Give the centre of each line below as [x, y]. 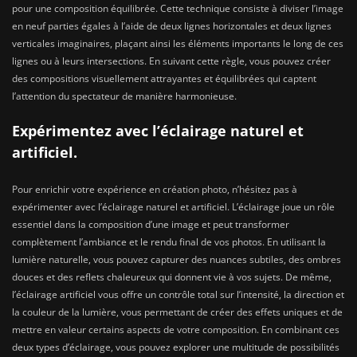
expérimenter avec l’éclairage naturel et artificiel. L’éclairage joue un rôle [173, 207]
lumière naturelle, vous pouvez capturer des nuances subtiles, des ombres [177, 260]
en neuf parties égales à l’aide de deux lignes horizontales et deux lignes [172, 25]
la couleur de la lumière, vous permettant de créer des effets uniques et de [177, 312]
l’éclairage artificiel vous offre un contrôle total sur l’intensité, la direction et [178, 295]
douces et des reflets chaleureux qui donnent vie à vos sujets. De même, [172, 277]
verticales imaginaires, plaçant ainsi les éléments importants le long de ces [178, 43]
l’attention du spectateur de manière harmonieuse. [124, 96]
